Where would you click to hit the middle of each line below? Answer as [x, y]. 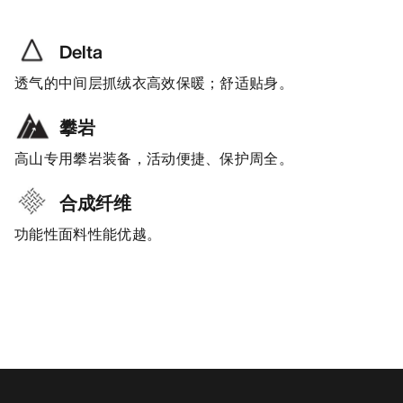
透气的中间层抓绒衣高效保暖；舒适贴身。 [154, 83]
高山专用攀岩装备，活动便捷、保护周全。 [154, 159]
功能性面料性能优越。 [88, 234]
